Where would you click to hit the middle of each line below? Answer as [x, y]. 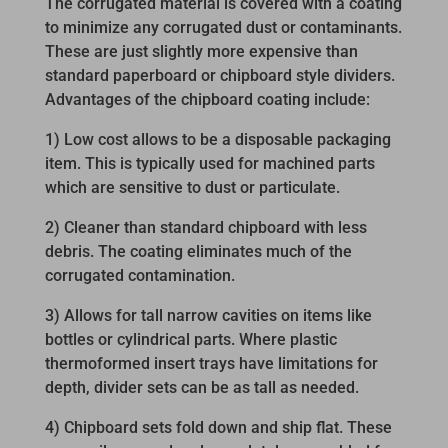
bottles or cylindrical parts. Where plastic [190, 340]
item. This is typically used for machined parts [209, 164]
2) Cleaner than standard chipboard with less [205, 228]
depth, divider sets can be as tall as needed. [201, 388]
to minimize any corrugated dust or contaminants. [223, 28]
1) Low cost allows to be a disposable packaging [217, 140]
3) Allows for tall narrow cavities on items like [208, 316]
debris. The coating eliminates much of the [198, 252]
